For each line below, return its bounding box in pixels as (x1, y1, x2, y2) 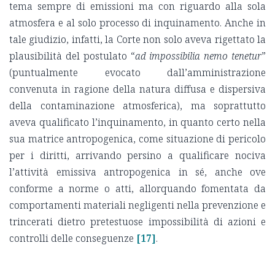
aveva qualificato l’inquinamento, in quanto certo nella (9, 115, 266, 129)
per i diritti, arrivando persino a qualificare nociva (9, 148, 266, 162)
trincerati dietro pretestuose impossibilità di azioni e (9, 214, 266, 228)
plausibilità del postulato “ (9, 48, 135, 63)
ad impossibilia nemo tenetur (134, 48, 261, 63)
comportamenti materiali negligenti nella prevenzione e (9, 198, 266, 212)
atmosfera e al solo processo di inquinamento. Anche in (9, 15, 266, 29)
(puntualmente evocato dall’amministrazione (9, 65, 266, 79)
